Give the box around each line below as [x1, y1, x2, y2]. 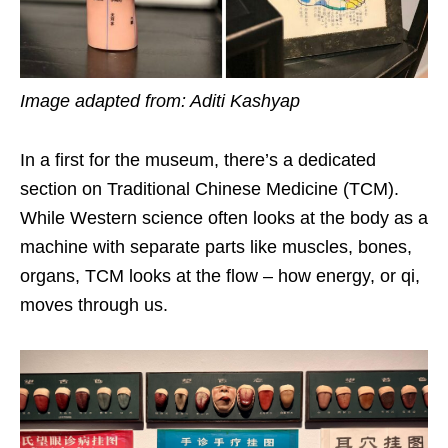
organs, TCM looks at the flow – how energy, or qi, [20, 265, 420, 286]
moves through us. [20, 294, 168, 315]
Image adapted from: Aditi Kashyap [20, 90, 300, 111]
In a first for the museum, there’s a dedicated [20, 149, 376, 170]
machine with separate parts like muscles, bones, [20, 236, 412, 257]
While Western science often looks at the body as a [20, 207, 428, 228]
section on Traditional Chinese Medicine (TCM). [20, 178, 399, 199]
